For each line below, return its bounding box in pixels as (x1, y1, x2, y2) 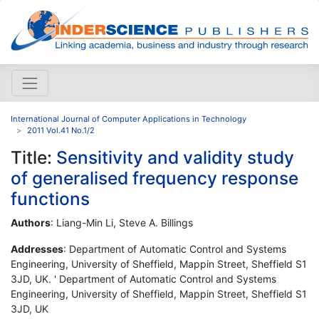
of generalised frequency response (11, 167, 298, 189)
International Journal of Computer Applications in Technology (11, 113, 246, 124)
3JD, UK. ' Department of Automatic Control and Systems (11, 272, 276, 285)
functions (11, 187, 90, 209)
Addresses (11, 242, 63, 255)
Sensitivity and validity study (56, 146, 294, 168)
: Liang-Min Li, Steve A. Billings (51, 216, 193, 229)
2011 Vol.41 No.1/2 (27, 125, 95, 135)
